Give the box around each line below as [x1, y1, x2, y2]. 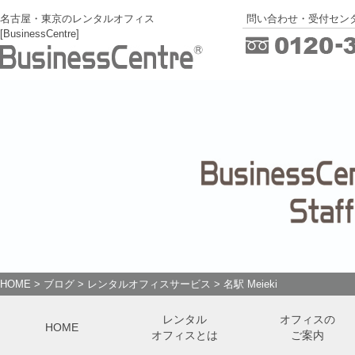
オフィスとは [151, 328, 218, 342]
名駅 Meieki [223, 277, 277, 290]
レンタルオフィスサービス [87, 277, 211, 290]
